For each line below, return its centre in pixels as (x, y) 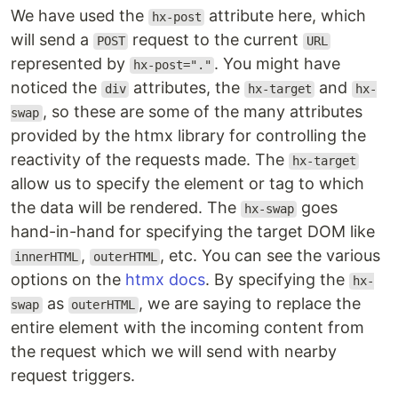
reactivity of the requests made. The (150, 160)
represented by (70, 64)
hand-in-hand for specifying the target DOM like (193, 232)
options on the (68, 280)
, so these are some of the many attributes (202, 112)
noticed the (56, 88)
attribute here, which (286, 16)
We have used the (80, 16)
